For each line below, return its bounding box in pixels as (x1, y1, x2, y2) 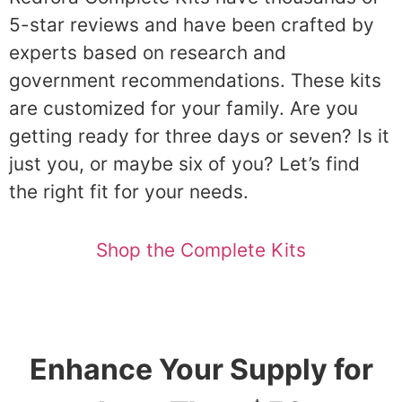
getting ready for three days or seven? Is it (9, 124, 389, 147)
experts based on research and (9, 40, 286, 64)
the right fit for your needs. (9, 179, 249, 203)
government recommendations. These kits (9, 68, 381, 92)
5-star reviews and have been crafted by (9, 13, 374, 36)
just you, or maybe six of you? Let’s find (9, 152, 360, 175)
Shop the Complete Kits (96, 239, 306, 262)
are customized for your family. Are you (9, 96, 358, 119)
